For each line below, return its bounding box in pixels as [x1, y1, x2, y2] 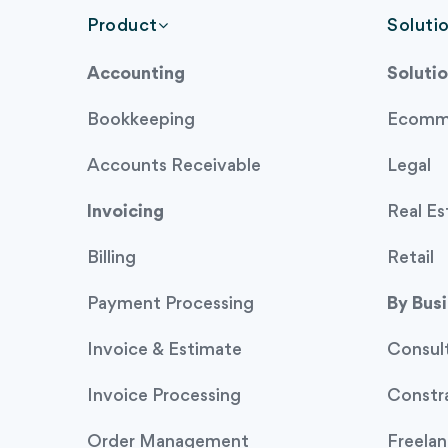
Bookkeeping [87, 111, 195, 129]
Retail [387, 249, 434, 267]
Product [87, 17, 158, 35]
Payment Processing [87, 295, 254, 313]
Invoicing [87, 203, 164, 221]
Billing [87, 249, 136, 267]
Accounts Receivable [87, 157, 261, 175]
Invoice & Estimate [87, 341, 242, 359]
